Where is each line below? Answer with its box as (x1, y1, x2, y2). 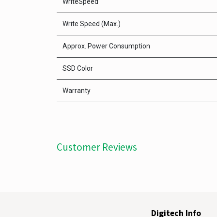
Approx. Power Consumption (62, 42, 150, 50)
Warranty (62, 87, 91, 94)
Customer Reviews (57, 140, 137, 154)
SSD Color (62, 64, 93, 72)
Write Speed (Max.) (62, 20, 121, 28)
